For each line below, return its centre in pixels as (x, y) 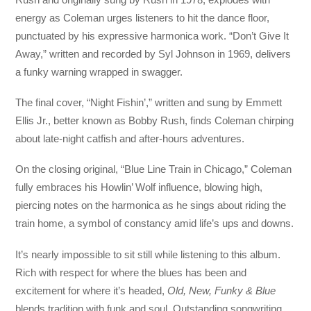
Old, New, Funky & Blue (222, 290)
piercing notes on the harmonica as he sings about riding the (151, 205)
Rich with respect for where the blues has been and (131, 272)
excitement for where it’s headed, (92, 290)
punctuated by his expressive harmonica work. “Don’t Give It (152, 35)
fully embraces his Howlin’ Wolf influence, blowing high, (139, 187)
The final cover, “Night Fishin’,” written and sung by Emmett (149, 103)
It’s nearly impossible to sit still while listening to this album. (148, 254)
